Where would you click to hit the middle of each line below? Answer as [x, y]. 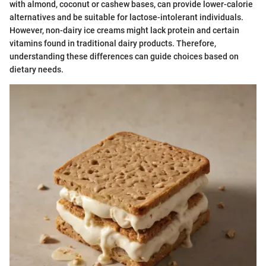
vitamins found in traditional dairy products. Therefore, [113, 43]
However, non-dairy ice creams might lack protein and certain [124, 30]
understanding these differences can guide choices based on [124, 56]
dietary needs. [37, 69]
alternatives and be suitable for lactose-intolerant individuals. [126, 17]
